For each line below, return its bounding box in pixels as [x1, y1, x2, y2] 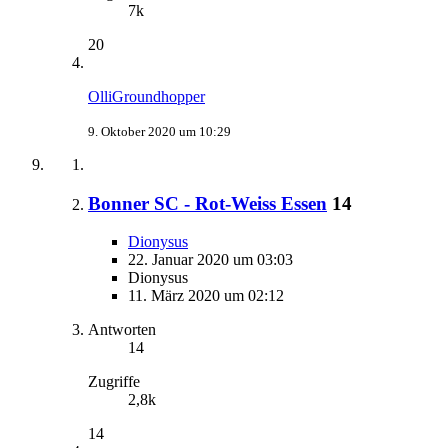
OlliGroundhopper [88, 87, 205, 105]
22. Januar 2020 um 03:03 [128, 251, 293, 269]
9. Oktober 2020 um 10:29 [88, 123, 231, 139]
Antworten [88, 321, 156, 339]
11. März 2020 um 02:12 [128, 287, 284, 305]
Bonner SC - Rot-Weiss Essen [88, 192, 327, 214]
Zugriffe [88, 373, 140, 391]
